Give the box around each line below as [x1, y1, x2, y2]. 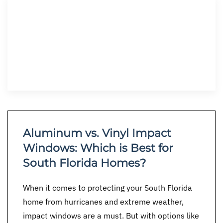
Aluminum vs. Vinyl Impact [23, 126, 171, 140]
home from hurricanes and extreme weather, [23, 197, 184, 207]
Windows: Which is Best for [23, 141, 173, 155]
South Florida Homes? [23, 156, 146, 170]
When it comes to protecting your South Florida [23, 183, 192, 193]
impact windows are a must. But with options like [23, 211, 199, 221]
